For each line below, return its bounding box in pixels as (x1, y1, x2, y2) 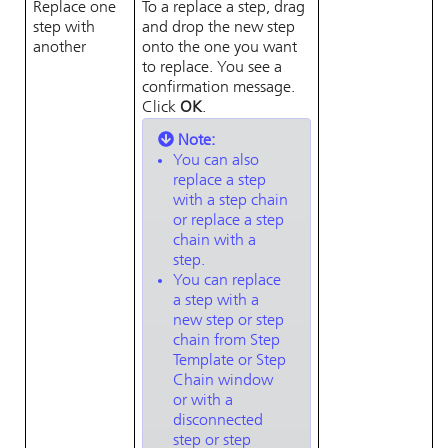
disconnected (173, 413, 263, 429)
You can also (173, 153, 259, 169)
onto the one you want (142, 40, 297, 56)
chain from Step (173, 333, 280, 349)
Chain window (173, 373, 273, 389)
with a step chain (173, 193, 288, 209)
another (33, 40, 86, 56)
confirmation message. (142, 80, 295, 96)
